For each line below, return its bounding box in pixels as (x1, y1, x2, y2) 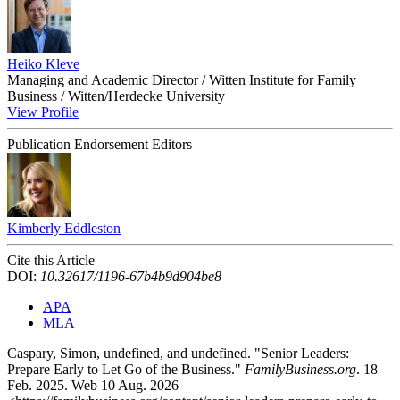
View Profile (7, 104, 79, 120)
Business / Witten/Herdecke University (7, 87, 225, 104)
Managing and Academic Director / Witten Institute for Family (7, 71, 356, 87)
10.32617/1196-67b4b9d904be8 (40, 268, 221, 284)
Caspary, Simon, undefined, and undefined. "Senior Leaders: (7, 345, 349, 361)
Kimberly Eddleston (7, 220, 121, 236)
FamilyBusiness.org (245, 361, 356, 377)
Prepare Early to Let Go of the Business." (7, 361, 245, 377)
